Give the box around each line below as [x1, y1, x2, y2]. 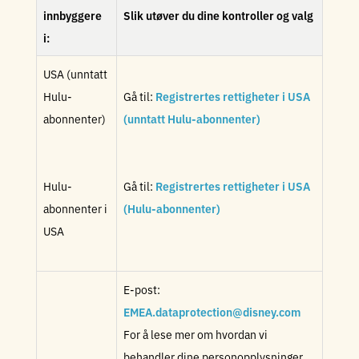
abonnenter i [43, 200, 107, 216]
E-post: [123, 281, 160, 297]
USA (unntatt [43, 66, 107, 82]
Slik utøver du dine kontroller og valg [123, 7, 313, 23]
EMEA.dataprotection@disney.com [123, 304, 301, 320]
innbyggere [43, 7, 102, 23]
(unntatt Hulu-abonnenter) [123, 111, 260, 127]
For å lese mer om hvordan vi [123, 326, 268, 342]
